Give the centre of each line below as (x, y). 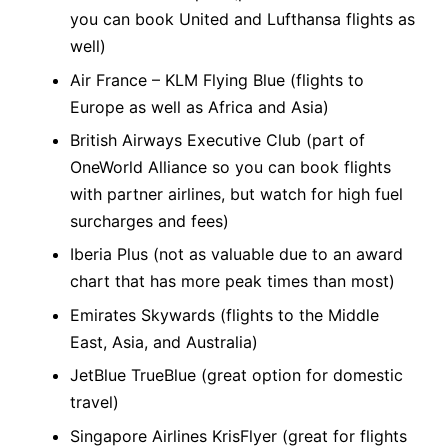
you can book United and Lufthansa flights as (242, 19)
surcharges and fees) (149, 221)
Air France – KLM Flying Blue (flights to (217, 79)
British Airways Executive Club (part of (217, 140)
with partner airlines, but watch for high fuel (236, 194)
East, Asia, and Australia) (164, 341)
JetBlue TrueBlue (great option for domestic (236, 375)
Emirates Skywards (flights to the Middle (224, 314)
